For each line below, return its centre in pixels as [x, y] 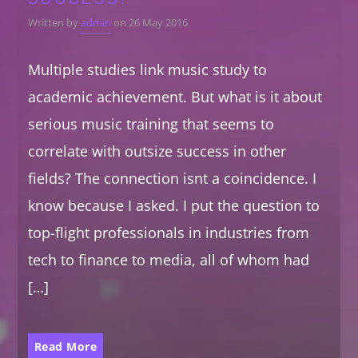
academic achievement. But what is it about [175, 97]
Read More [65, 346]
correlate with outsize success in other [157, 151]
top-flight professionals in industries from [168, 233]
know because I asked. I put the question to [173, 206]
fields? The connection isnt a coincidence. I [172, 179]
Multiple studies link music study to [147, 70]
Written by [54, 23]
